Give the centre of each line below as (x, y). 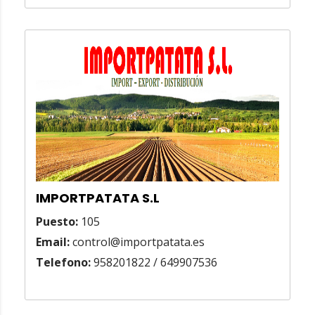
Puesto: (57, 222)
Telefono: (63, 263)
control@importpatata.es (137, 242)
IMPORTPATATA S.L (98, 198)
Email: (53, 242)
